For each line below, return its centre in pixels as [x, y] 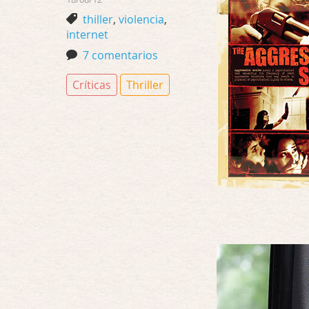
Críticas [92, 85]
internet [87, 34]
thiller [98, 19]
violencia [141, 19]
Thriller [145, 85]
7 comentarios [120, 55]
